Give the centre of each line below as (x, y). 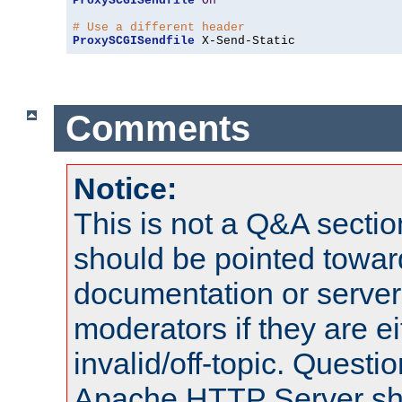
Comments (157, 128)
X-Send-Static (245, 41)
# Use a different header (159, 28)
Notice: (125, 189)
